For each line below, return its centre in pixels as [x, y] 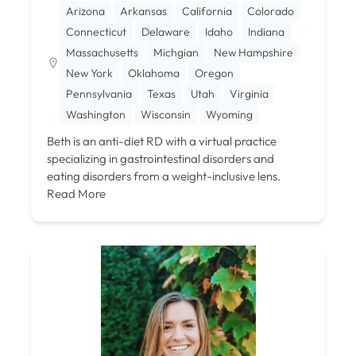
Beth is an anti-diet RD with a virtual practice [162, 141]
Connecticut [96, 31]
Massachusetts [102, 52]
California [207, 11]
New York [89, 73]
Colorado [271, 11]
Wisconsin [166, 114]
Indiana [266, 31]
